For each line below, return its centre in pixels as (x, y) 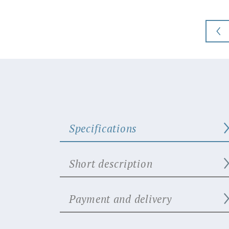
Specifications (103, 128)
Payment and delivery (120, 199)
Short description (111, 163)
